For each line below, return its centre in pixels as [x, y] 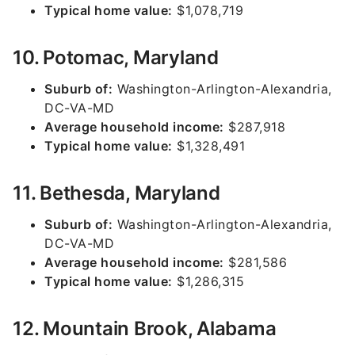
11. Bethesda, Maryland [116, 193]
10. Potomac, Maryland [116, 57]
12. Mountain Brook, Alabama [145, 328]
